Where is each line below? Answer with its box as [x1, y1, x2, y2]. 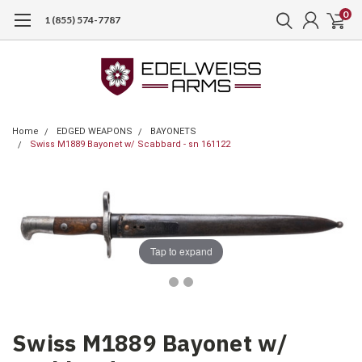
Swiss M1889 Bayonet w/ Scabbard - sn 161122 [30, 139, 230, 149]
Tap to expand [149, 244, 213, 259]
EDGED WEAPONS [57, 126, 133, 137]
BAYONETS [150, 126, 196, 137]
